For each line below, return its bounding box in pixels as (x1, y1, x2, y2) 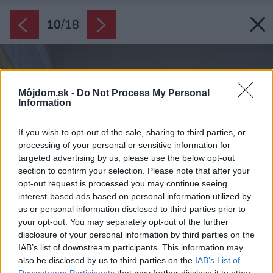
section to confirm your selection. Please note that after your (18, 165, 250, 175)
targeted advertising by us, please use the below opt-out (18, 152, 235, 163)
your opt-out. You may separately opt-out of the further (18, 216, 229, 227)
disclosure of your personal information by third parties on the (18, 229, 255, 239)
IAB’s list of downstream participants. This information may (18, 242, 243, 252)
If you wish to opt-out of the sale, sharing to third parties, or (18, 127, 246, 137)
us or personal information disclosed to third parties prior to (18, 204, 246, 214)
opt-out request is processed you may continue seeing (18, 178, 227, 188)
